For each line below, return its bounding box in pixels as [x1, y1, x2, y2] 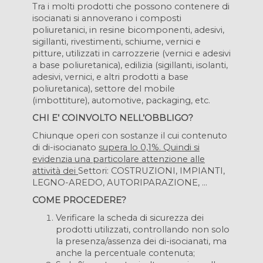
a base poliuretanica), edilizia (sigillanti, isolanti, [32, 60, 228, 70]
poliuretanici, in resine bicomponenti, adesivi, [32, 25, 224, 35]
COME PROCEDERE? [32, 195, 126, 205]
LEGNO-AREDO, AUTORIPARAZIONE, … [32, 177, 207, 188]
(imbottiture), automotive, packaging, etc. [32, 95, 210, 106]
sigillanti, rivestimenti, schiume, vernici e [32, 36, 201, 47]
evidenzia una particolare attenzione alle [32, 154, 205, 164]
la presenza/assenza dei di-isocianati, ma [56, 236, 227, 247]
